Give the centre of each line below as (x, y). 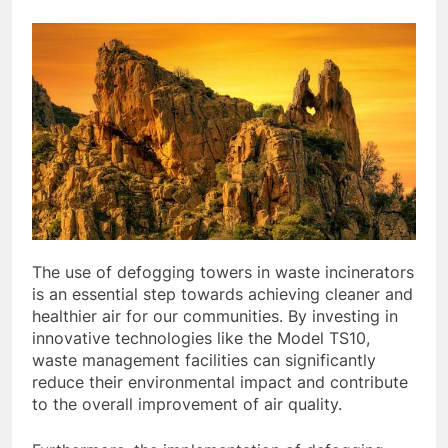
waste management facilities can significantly (204, 360)
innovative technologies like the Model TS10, (201, 338)
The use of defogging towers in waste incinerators (223, 272)
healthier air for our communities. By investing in (215, 316)
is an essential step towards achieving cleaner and (222, 294)
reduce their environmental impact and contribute (220, 382)
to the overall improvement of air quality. (187, 404)
